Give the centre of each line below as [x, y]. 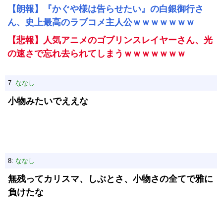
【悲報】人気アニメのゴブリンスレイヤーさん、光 [110, 40]
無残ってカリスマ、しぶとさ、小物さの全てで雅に [111, 179]
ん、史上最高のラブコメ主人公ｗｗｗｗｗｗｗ [101, 22]
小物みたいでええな [48, 101]
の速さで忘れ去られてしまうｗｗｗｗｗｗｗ [97, 54]
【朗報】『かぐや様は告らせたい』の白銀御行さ [106, 9]
